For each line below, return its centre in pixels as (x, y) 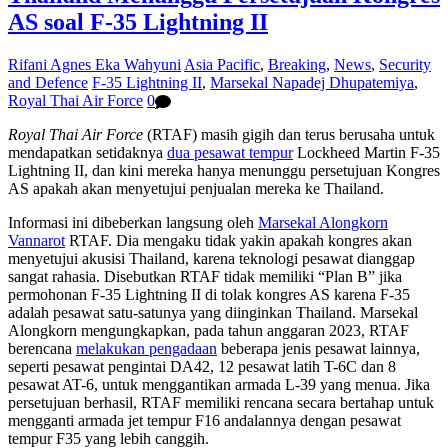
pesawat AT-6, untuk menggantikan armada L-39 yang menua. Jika (219, 385)
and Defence (48, 82)
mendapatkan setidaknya (87, 153)
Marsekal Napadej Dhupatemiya (312, 82)
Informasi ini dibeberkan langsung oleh (133, 223)
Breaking (297, 64)
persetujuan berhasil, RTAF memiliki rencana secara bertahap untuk (221, 403)
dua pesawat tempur (230, 153)
